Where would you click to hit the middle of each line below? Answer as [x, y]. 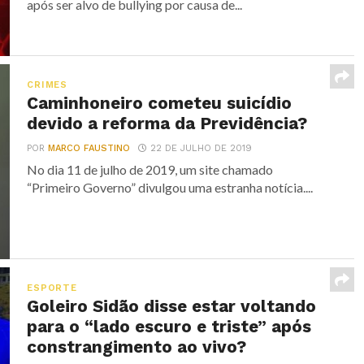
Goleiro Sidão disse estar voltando [172, 306]
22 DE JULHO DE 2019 [201, 148]
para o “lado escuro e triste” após [169, 327]
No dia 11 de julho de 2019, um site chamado [150, 169]
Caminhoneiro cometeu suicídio [160, 103]
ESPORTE [52, 288]
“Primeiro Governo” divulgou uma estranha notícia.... [170, 187]
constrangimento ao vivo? [137, 347]
